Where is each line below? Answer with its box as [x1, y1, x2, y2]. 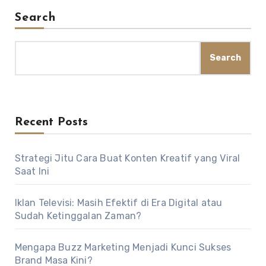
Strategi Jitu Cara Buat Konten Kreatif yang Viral [14, 152, 240, 164]
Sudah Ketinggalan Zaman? [14, 210, 142, 221]
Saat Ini [14, 165, 50, 177]
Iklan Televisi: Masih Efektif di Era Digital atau [14, 197, 223, 208]
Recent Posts [14, 116, 88, 128]
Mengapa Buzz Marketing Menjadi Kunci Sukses [14, 241, 232, 253]
